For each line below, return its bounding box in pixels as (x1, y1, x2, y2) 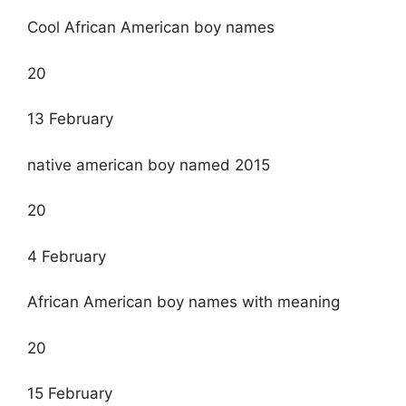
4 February (27, 246, 106, 266)
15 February (27, 384, 112, 403)
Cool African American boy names (27, 18, 275, 37)
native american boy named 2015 (27, 155, 270, 174)
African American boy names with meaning (27, 293, 340, 312)
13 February (27, 110, 113, 129)
